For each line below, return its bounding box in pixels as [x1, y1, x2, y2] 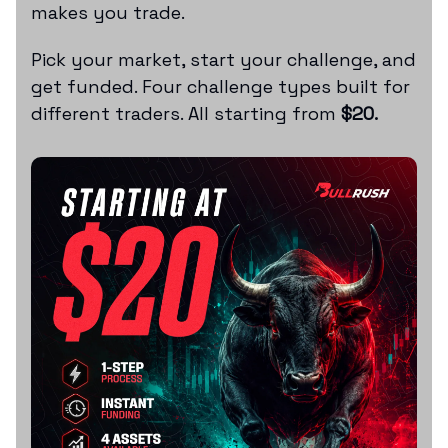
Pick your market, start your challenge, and [31, 47, 416, 71]
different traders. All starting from [31, 101, 341, 125]
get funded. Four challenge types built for [31, 74, 410, 98]
